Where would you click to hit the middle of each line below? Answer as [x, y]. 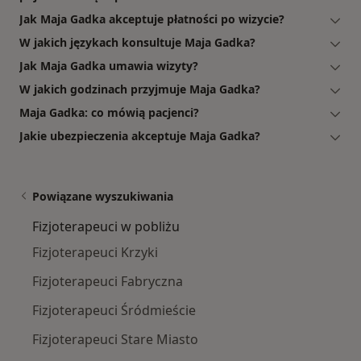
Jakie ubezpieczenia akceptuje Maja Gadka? [140, 136]
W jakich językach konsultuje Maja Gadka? [137, 43]
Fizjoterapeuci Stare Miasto [115, 340]
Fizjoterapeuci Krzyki [95, 253]
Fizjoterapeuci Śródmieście [114, 311]
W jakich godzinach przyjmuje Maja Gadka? [140, 89]
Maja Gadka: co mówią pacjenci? [109, 113]
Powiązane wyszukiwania [103, 197]
